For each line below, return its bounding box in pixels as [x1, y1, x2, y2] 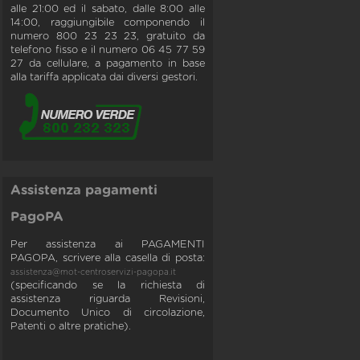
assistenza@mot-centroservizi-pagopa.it [10, 268, 176, 276]
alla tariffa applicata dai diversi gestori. [10, 72, 198, 83]
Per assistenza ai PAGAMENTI [10, 239, 205, 250]
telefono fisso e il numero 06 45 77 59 [10, 45, 205, 55]
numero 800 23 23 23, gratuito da [10, 31, 205, 42]
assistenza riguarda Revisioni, [10, 294, 205, 305]
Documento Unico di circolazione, [10, 308, 205, 318]
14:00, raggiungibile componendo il [10, 18, 205, 28]
